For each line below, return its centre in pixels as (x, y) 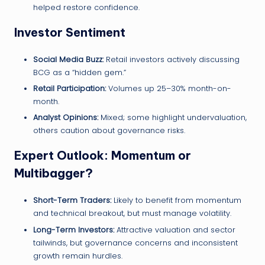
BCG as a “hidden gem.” (80, 73)
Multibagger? (54, 173)
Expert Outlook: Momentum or (103, 156)
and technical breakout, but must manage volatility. (132, 214)
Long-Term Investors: (74, 230)
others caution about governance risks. (109, 131)
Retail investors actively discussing (172, 60)
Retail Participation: (70, 89)
